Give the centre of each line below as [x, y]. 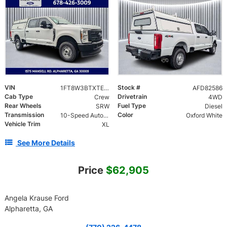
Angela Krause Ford [37, 198]
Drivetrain [132, 97]
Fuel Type [132, 106]
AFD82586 [207, 88]
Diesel [213, 106]
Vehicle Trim [23, 124]
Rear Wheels [23, 106]
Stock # [129, 88]
